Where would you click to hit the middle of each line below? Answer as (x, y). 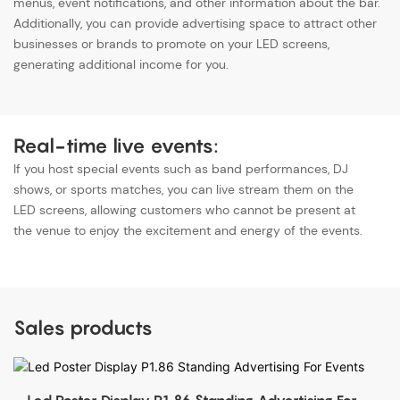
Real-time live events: (118, 145)
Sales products (83, 327)
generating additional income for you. (121, 65)
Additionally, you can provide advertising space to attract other (195, 24)
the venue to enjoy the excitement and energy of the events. (188, 231)
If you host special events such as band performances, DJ (181, 169)
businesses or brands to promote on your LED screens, (171, 44)
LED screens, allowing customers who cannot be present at (184, 210)
